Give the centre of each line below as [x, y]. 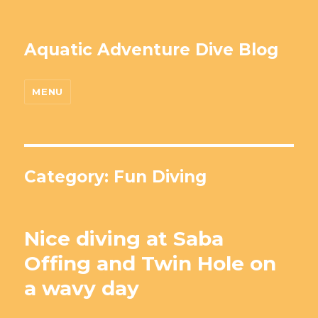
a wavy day [82, 288]
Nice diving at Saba [124, 238]
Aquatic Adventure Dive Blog [152, 50]
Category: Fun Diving [116, 177]
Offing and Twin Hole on [150, 263]
